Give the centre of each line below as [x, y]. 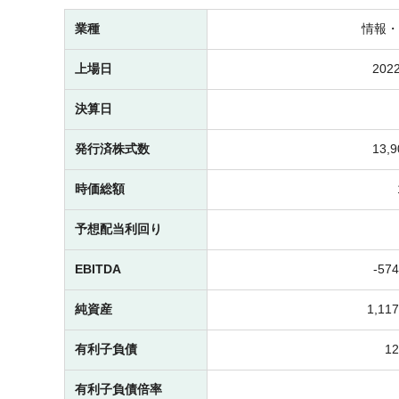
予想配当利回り [118, 229]
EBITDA [98, 269]
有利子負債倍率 [118, 390]
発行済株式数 [112, 149]
